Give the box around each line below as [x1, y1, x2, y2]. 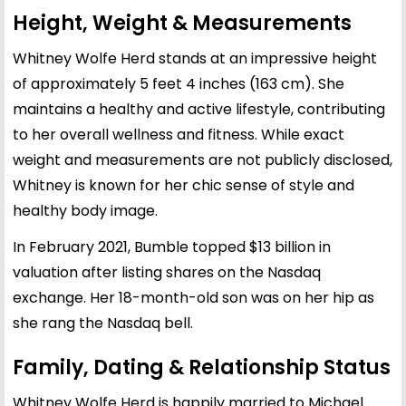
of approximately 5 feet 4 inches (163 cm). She [13, 72, 344, 94]
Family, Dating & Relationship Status [13, 353, 391, 382]
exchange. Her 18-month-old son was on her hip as [13, 286, 374, 308]
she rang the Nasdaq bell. [13, 312, 193, 333]
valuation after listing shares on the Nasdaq [13, 261, 321, 283]
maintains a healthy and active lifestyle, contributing [13, 98, 385, 120]
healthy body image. [13, 199, 158, 221]
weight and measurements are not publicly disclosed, [13, 149, 392, 170]
